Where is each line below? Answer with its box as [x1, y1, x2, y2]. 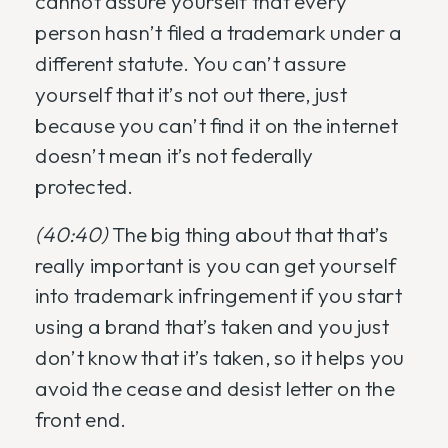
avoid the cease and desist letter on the [35, 375, 395, 402]
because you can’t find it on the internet [35, 111, 398, 139]
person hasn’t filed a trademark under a [35, 19, 402, 47]
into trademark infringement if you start [35, 282, 402, 310]
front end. [35, 405, 126, 433]
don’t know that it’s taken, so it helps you [35, 344, 405, 371]
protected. [35, 173, 138, 201]
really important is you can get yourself [35, 251, 397, 279]
